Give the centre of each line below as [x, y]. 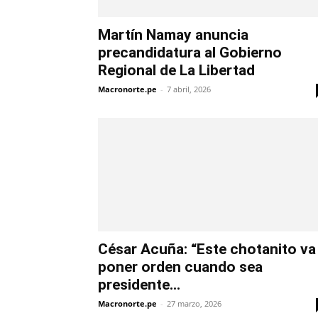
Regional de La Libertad [176, 71]
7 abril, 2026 [189, 89]
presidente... [139, 285]
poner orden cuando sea [180, 267]
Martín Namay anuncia [173, 35]
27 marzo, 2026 [194, 304]
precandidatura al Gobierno [190, 53]
